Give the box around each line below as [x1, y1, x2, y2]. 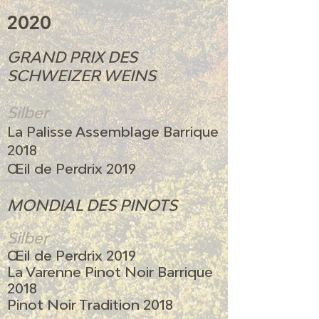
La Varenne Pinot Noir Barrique [7, 263, 213, 281]
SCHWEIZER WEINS [7, 66, 156, 85]
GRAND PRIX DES [7, 48, 137, 67]
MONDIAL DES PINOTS [7, 196, 177, 215]
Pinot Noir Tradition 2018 [7, 296, 173, 313]
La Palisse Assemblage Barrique [7, 123, 219, 140]
